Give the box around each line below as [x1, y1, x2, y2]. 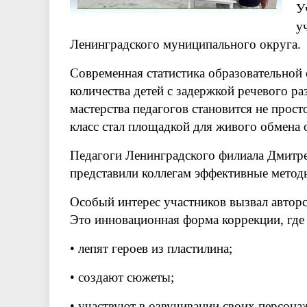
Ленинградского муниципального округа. [70, 36, 301, 51]
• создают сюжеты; [70, 269, 174, 284]
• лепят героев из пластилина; [70, 241, 232, 256]
